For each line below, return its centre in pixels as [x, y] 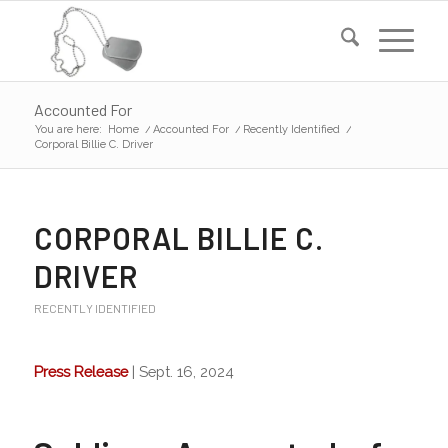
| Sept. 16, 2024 [180, 371]
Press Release [80, 371]
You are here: [68, 129]
